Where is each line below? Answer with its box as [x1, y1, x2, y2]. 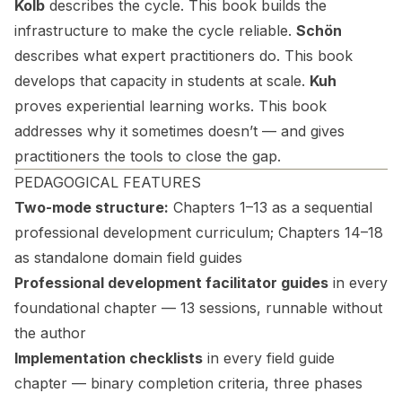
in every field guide [203, 349, 335, 367]
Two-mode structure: [14, 198, 169, 216]
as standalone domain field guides [14, 249, 242, 267]
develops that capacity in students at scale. [14, 72, 310, 90]
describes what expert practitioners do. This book [14, 47, 353, 65]
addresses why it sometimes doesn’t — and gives [14, 122, 345, 140]
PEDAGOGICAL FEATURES [14, 173, 201, 191]
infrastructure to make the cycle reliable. [14, 22, 296, 39]
